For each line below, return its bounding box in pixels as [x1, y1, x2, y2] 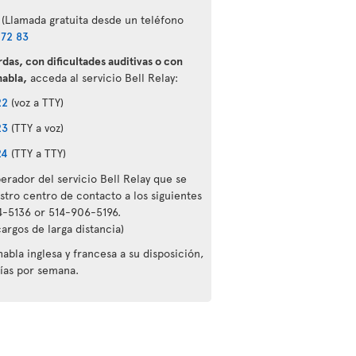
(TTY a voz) [7, 120, 64, 135]
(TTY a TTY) [7, 145, 66, 161]
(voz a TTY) [7, 95, 64, 110]
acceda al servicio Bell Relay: [26, 70, 178, 85]
